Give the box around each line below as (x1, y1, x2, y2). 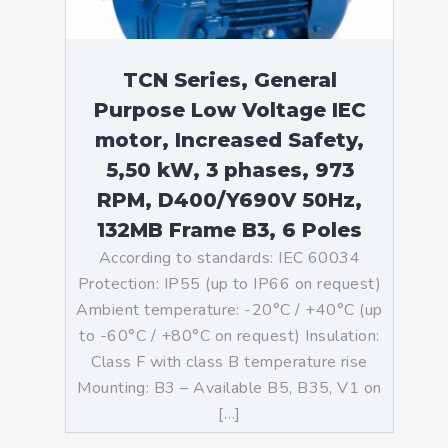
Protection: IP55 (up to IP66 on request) (77, 273, 382, 295)
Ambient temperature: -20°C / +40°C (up (76, 299, 383, 321)
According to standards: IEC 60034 (98, 247, 361, 269)
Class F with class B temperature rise (91, 351, 368, 373)
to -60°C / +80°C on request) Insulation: (79, 325, 380, 347)
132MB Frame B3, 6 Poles (97, 218, 362, 242)
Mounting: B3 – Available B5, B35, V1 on (77, 377, 382, 399)
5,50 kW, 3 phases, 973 (105, 158, 354, 182)
